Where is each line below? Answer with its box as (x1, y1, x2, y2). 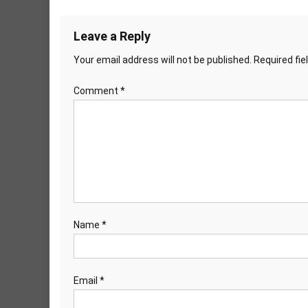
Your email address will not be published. (74, 54, 252, 65)
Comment (74, 85, 120, 96)
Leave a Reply (74, 28, 151, 43)
